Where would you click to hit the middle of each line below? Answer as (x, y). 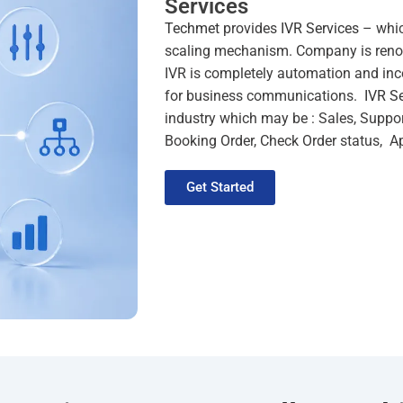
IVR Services (320, 28)
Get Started (220, 187)
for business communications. (264, 96)
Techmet (192, 28)
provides (250, 28)
